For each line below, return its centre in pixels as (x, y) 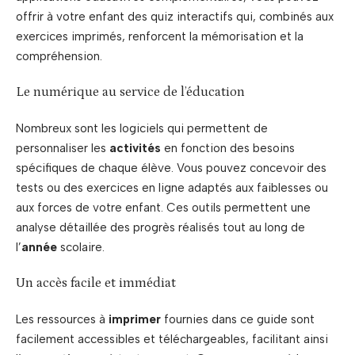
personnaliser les (63, 148)
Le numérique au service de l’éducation (130, 92)
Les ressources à (62, 319)
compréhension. (59, 56)
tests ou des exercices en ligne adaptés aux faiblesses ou (172, 187)
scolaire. (81, 247)
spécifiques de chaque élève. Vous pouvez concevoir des (171, 168)
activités (135, 148)
